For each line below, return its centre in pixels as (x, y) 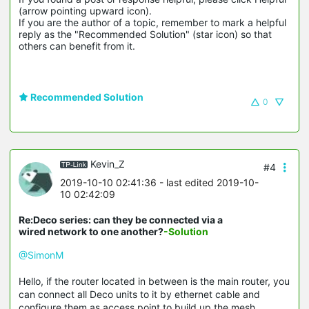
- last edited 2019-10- (208, 183)
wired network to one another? (91, 232)
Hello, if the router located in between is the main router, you (154, 281)
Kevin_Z (108, 163)
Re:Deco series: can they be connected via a (121, 220)
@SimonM (41, 255)
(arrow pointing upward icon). (87, 10)
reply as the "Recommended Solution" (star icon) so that (145, 34)
